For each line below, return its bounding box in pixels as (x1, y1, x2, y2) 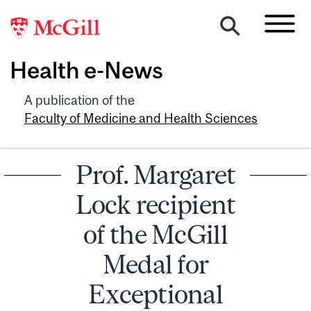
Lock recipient (75, 189, 236, 219)
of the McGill (83, 219, 228, 249)
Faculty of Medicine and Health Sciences (24, 110, 258, 126)
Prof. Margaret (75, 159, 236, 190)
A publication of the (24, 92, 135, 108)
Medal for (102, 249, 209, 279)
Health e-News (10, 57, 163, 84)
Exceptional (87, 278, 224, 309)
